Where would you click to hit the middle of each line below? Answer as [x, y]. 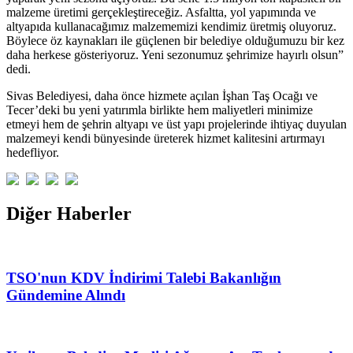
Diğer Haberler [69, 214]
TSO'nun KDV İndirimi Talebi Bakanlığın [144, 278]
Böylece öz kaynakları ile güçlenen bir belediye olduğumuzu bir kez [175, 40]
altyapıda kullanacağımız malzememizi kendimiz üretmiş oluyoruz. [171, 26]
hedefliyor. [33, 152]
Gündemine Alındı [66, 295]
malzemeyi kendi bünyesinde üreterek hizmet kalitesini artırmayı [165, 138]
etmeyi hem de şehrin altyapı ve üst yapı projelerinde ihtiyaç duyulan [176, 124]
